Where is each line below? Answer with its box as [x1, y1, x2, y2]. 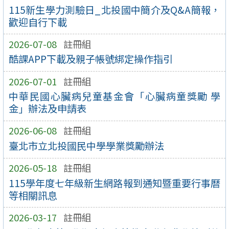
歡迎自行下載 [8, 14, 67, 29]
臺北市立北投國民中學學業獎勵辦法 [8, 139, 164, 153]
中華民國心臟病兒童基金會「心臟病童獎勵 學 [8, 89, 221, 104]
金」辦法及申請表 [8, 101, 86, 116]
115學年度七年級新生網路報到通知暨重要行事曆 [8, 175, 221, 190]
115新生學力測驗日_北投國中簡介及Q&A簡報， [8, 2, 221, 17]
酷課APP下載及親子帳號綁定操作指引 [8, 52, 173, 66]
